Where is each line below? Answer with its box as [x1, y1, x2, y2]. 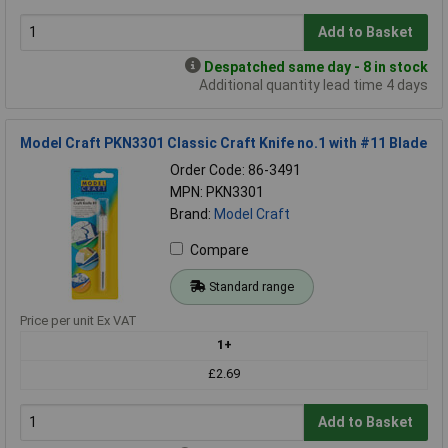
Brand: [170, 205, 214, 222]
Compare [190, 241, 249, 258]
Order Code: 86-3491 [170, 161, 301, 178]
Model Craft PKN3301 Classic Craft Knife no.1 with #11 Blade [20, 134, 427, 151]
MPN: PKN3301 [170, 183, 264, 200]
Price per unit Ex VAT [20, 312, 137, 328]
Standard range [208, 278, 294, 294]
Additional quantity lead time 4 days [199, 76, 428, 93]
